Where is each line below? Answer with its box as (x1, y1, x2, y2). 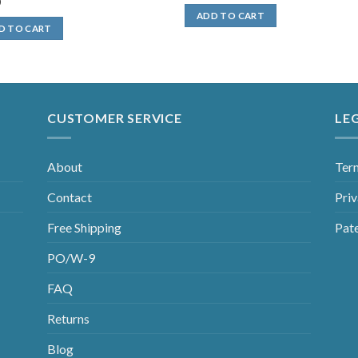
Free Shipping (47, 219, 121, 235)
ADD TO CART (197, 10, 265, 21)
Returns (47, 310, 89, 326)
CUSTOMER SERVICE (47, 110, 182, 126)
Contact (47, 189, 92, 205)
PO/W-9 (47, 249, 95, 265)
